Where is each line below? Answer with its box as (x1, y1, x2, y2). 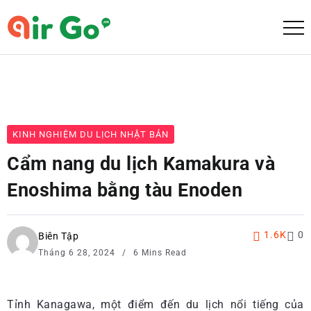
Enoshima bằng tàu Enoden (7, 179, 242, 201)
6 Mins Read (131, 248, 187, 258)
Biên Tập (38, 230, 78, 242)
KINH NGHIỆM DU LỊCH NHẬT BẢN (12, 129, 169, 140)
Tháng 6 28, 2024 (38, 248, 118, 258)
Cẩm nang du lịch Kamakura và (7, 153, 275, 175)
